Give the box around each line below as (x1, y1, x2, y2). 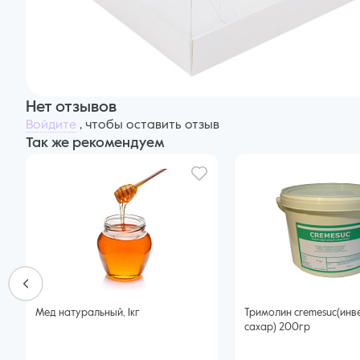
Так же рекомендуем (26, 136, 165, 150)
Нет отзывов (26, 100, 117, 116)
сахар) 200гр (244, 322, 310, 333)
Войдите (26, 119, 76, 132)
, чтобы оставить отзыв (76, 119, 219, 132)
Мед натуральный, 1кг (35, 308, 140, 318)
